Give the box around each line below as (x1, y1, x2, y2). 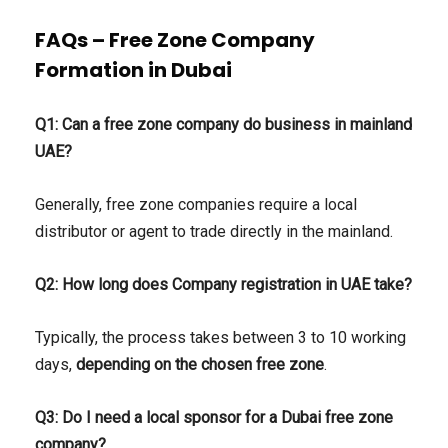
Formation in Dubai (35, 56, 232, 85)
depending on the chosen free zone (76, 355, 324, 375)
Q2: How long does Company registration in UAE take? (35, 275, 412, 295)
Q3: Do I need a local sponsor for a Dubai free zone (35, 408, 393, 428)
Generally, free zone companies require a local (35, 195, 357, 215)
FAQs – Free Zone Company (35, 26, 315, 55)
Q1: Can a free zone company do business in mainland (35, 115, 412, 135)
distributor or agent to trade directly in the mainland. (35, 222, 393, 242)
